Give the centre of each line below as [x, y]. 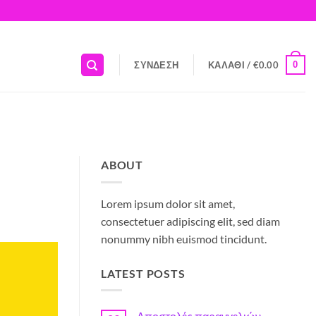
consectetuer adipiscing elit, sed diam [190, 221]
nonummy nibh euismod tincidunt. [184, 238]
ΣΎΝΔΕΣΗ [157, 65]
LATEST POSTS [143, 273]
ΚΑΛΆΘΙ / [231, 65]
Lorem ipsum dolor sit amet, [168, 203]
